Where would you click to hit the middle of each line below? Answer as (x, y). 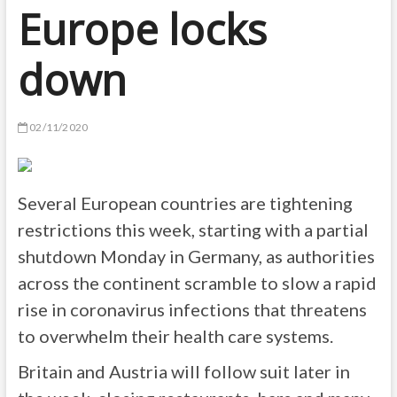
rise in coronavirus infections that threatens (192, 309)
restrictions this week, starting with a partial (193, 230)
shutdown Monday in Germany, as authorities (196, 256)
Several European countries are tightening (185, 203)
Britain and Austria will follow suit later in (183, 371)
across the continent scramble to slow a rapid (197, 283)
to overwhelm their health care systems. (175, 336)
